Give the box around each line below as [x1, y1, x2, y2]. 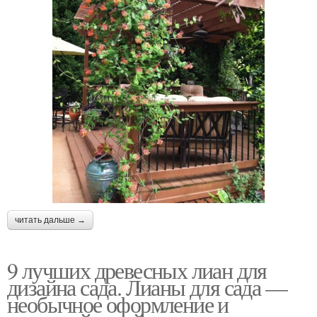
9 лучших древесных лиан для [7, 254, 267, 285]
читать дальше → [15, 214, 86, 225]
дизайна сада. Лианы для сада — [7, 271, 287, 302]
